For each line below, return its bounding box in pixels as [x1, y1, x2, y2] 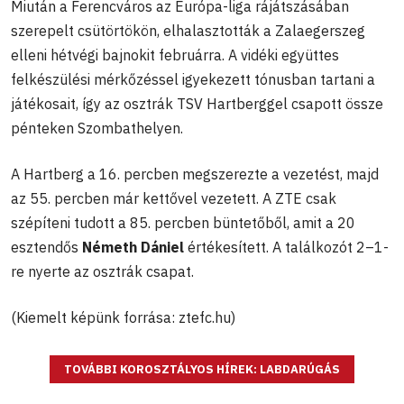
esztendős [11, 237, 82, 256]
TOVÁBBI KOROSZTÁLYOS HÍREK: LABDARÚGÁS [64, 361, 340, 377]
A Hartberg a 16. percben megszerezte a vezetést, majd [11, 164, 379, 183]
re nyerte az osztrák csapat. [11, 262, 194, 280]
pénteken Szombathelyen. [11, 118, 187, 137]
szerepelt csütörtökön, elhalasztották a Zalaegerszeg [11, 21, 365, 40]
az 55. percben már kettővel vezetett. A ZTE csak [11, 188, 336, 207]
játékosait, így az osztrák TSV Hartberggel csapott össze [11, 94, 383, 113]
